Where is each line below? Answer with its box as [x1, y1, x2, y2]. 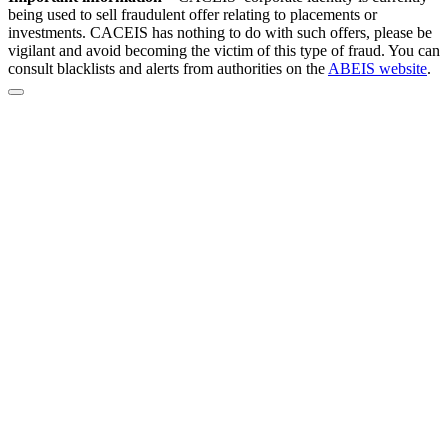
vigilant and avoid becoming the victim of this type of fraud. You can [8, 42, 440, 60]
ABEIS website [328, 60, 427, 78]
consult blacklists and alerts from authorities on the [8, 60, 328, 78]
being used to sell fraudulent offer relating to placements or [8, 6, 377, 24]
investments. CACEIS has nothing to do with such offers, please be [8, 24, 432, 42]
